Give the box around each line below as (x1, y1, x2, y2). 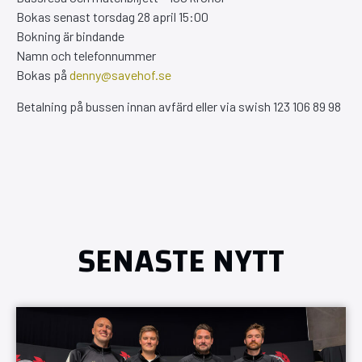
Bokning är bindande (16, 28, 124, 44)
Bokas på (16, 67, 69, 83)
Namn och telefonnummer (16, 48, 156, 64)
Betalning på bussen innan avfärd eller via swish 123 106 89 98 (16, 98, 341, 114)
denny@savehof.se (69, 67, 171, 83)
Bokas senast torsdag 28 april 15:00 (16, 9, 208, 25)
